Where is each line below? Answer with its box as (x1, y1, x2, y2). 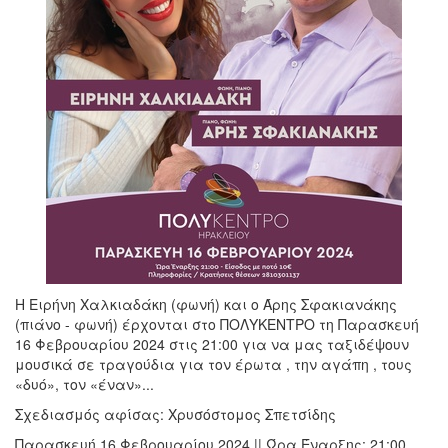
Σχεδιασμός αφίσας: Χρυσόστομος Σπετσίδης (15, 403, 336, 424)
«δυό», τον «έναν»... (15, 373, 154, 394)
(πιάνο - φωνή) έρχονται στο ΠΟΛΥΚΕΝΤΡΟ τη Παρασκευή (15, 313, 419, 334)
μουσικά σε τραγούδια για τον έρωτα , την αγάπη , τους (15, 353, 412, 374)
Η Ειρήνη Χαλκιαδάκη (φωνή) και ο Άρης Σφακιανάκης (15, 293, 397, 314)
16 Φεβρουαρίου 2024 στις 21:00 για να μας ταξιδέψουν (15, 333, 409, 354)
